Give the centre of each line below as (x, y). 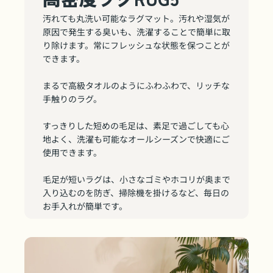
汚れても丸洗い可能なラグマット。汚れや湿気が (136, 18)
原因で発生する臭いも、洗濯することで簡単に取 (136, 32)
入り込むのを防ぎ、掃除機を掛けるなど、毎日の (136, 193)
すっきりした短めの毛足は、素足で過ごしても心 (136, 126)
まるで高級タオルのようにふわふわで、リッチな (136, 85)
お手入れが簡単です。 (85, 206)
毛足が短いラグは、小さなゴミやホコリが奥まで (136, 179)
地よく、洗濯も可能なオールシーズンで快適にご (136, 139)
